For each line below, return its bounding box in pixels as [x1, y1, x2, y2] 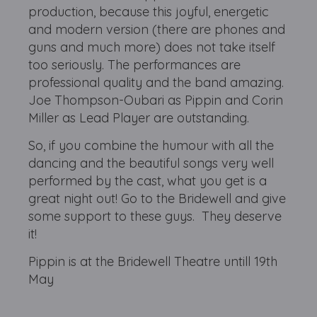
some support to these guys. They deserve [28, 208, 282, 224]
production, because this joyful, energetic [28, 4, 270, 20]
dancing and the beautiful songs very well [28, 155, 275, 171]
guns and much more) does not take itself [28, 39, 276, 55]
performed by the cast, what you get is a [28, 173, 267, 189]
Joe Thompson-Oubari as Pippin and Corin [28, 92, 284, 108]
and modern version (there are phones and [28, 21, 286, 38]
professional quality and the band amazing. [28, 74, 284, 91]
